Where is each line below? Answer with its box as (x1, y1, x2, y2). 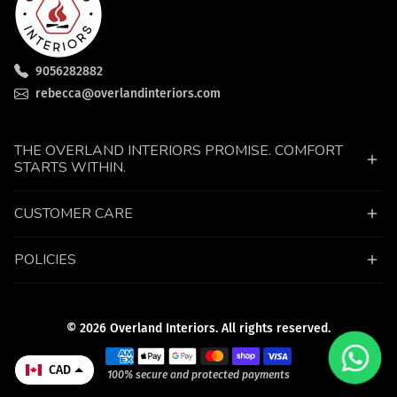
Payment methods (103, 345, 206, 361)
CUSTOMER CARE (14, 203, 133, 223)
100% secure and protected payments (107, 368, 290, 381)
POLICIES (14, 249, 76, 269)
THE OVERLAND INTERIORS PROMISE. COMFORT (14, 140, 343, 160)
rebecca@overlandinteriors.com (35, 86, 221, 102)
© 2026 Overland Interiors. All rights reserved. (66, 320, 331, 336)
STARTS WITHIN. (14, 157, 126, 177)
